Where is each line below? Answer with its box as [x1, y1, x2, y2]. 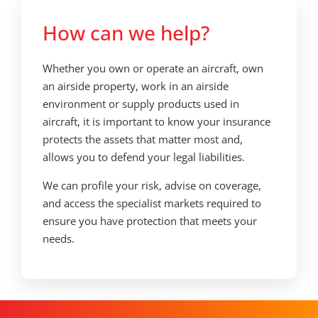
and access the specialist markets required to [43, 195, 261, 210]
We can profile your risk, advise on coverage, [43, 177, 261, 192]
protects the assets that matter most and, [43, 132, 243, 147]
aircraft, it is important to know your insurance [43, 114, 270, 129]
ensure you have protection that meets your [43, 213, 257, 228]
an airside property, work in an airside [43, 79, 229, 94]
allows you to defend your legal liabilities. [43, 150, 245, 165]
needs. [43, 231, 75, 246]
